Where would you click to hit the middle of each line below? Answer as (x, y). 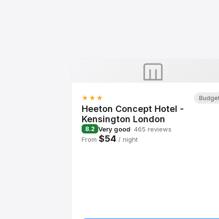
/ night (127, 139)
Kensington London (123, 119)
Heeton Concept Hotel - (133, 109)
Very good (114, 129)
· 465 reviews (151, 129)
